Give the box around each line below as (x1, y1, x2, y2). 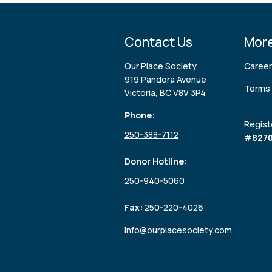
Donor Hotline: (124, 155, 188, 167)
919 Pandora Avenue (124, 73, 207, 85)
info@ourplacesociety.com (124, 223, 233, 236)
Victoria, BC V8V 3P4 (124, 86, 206, 98)
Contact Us (124, 33, 193, 50)
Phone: (124, 109, 155, 121)
